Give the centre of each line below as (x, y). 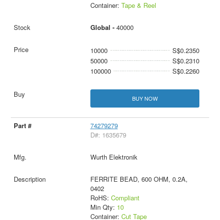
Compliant (125, 197)
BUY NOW (145, 98)
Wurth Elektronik (114, 157)
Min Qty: (103, 207)
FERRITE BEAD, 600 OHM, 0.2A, (139, 179)
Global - (103, 27)
